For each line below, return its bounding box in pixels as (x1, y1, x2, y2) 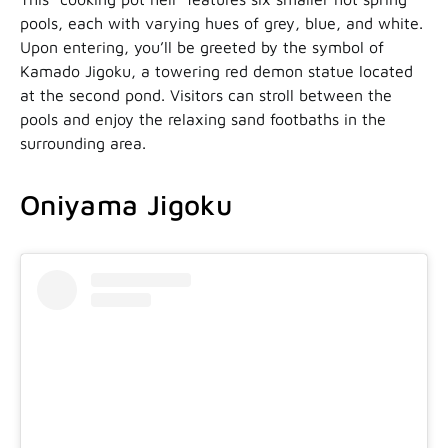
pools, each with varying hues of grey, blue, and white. (20, 13, 423, 32)
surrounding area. (20, 133, 146, 152)
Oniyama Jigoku (20, 187, 232, 221)
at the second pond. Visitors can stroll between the (20, 85, 392, 104)
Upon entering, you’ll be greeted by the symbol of (20, 37, 384, 56)
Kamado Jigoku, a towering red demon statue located (20, 61, 413, 80)
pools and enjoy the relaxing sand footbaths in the (20, 109, 386, 128)
